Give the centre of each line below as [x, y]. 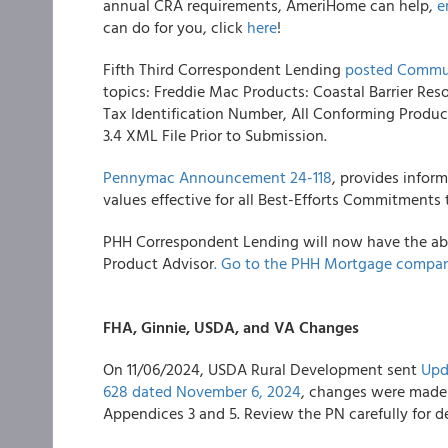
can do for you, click [175, 27]
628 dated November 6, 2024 [202, 391]
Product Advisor [158, 263]
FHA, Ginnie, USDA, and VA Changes [231, 327]
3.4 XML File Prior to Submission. [215, 135]
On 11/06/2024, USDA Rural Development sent [262, 369]
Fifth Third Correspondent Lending [224, 69]
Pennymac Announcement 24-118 [217, 177]
